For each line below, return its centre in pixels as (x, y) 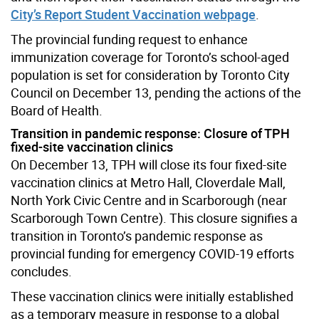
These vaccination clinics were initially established (152, 296)
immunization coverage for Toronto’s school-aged (150, 57)
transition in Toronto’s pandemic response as (137, 235)
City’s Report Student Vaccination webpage (133, 14)
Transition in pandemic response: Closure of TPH (150, 133)
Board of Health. (57, 110)
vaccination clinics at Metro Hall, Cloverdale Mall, (148, 182)
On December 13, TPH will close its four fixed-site (149, 164)
